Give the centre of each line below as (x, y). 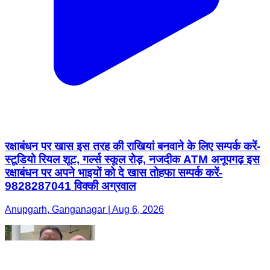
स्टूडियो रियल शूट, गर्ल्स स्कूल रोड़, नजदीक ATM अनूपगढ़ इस (132, 160)
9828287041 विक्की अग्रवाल (70, 186)
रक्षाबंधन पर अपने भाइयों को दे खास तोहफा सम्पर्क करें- (114, 173)
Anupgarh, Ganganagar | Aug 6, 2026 (84, 210)
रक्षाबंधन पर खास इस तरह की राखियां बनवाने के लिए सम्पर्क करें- (133, 146)
